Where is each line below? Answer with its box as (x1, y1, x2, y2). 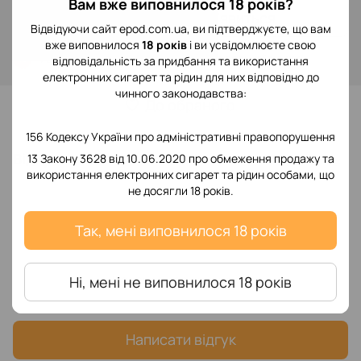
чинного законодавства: (114, 85, 247, 101)
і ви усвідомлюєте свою (187, 37, 316, 52)
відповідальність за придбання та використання (52, 53, 309, 68)
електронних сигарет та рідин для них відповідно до (42, 69, 319, 85)
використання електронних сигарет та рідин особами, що (27, 167, 334, 182)
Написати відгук (125, 330, 236, 350)
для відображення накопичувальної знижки (73, 50, 306, 66)
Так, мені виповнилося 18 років (74, 221, 287, 240)
